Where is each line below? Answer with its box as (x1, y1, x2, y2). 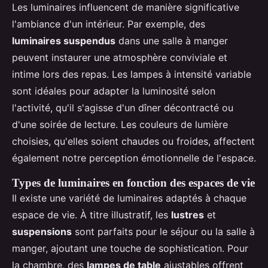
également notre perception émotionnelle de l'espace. (12, 152, 256, 165)
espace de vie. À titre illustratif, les (12, 209, 171, 221)
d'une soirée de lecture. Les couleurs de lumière (12, 118, 228, 131)
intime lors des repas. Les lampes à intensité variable (12, 68, 251, 81)
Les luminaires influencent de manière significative (12, 1, 239, 14)
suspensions (12, 226, 72, 238)
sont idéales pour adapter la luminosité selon (12, 85, 215, 98)
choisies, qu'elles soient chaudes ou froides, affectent (12, 135, 255, 148)
